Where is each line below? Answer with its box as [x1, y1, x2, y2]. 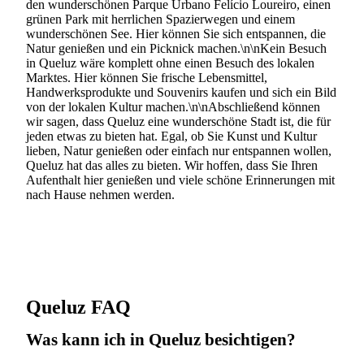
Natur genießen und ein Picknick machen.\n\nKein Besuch [26, 41, 327, 55]
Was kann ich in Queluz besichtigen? [26, 330, 296, 349]
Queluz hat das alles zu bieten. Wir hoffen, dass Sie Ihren [26, 158, 318, 172]
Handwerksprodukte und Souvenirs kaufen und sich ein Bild [26, 84, 336, 99]
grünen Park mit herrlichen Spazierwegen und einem [26, 11, 295, 26]
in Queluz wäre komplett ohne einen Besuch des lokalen [26, 55, 314, 70]
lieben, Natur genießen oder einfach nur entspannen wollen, [26, 143, 331, 158]
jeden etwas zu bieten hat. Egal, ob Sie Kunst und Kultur [26, 128, 317, 143]
